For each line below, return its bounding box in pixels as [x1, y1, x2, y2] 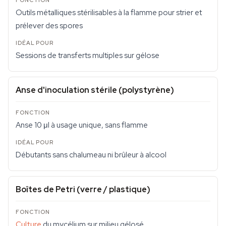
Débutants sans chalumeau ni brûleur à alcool [16, 150, 166, 160]
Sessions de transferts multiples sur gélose [16, 50, 159, 61]
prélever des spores [16, 21, 83, 31]
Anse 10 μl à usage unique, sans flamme [16, 120, 148, 130]
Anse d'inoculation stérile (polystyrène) [16, 85, 174, 95]
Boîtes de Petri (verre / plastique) [16, 184, 150, 195]
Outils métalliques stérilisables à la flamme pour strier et [16, 8, 202, 18]
